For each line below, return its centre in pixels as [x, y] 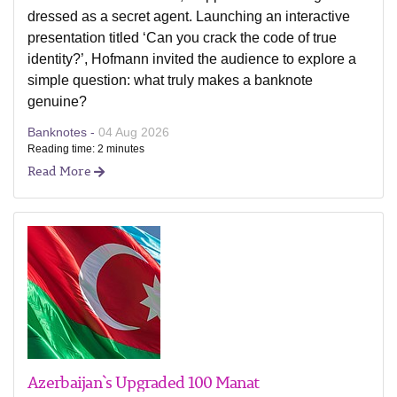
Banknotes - [63, 132]
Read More [61, 171]
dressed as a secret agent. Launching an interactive [189, 16]
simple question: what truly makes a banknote [170, 80]
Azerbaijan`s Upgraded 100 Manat [144, 382]
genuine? [57, 101]
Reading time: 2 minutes [86, 149]
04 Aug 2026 [134, 132]
